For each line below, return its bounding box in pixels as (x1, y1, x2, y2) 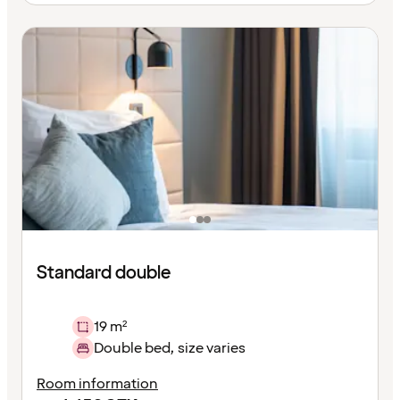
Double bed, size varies (94, 337, 246, 358)
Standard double (37, 260, 171, 286)
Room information (37, 373, 158, 394)
